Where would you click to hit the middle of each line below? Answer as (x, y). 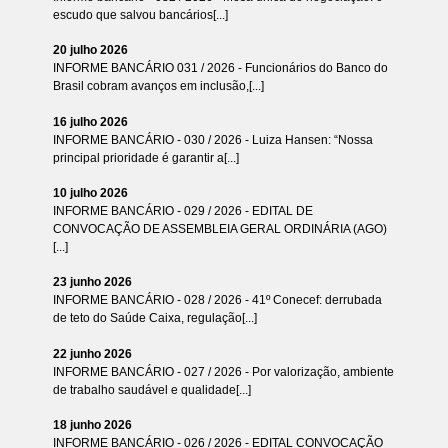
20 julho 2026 (90, 50)
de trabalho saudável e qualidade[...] (151, 389)
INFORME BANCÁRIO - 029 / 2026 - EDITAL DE (182, 211)
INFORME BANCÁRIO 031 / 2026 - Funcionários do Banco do (220, 68)
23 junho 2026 (92, 282)
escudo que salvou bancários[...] (140, 15)
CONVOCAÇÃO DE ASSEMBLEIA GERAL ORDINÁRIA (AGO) (219, 229)
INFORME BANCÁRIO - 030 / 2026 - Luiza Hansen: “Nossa (212, 139)
